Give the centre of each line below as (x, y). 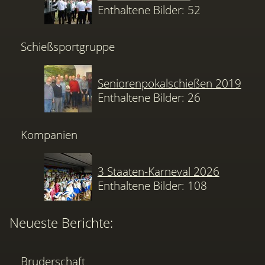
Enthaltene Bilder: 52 (149, 9)
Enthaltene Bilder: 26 (149, 98)
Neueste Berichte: (61, 222)
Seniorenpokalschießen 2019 (169, 83)
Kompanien (49, 134)
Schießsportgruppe (68, 47)
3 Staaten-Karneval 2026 (158, 172)
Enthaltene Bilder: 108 (152, 186)
